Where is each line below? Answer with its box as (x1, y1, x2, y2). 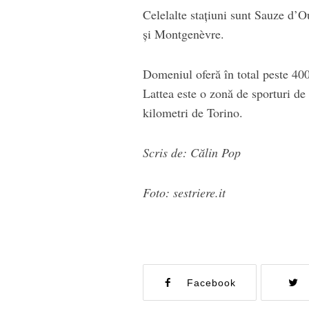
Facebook (187, 277, 237, 288)
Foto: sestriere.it (143, 183, 226, 201)
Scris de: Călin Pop (143, 143, 241, 161)
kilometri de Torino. (143, 103, 243, 121)
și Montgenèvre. (143, 25, 224, 42)
